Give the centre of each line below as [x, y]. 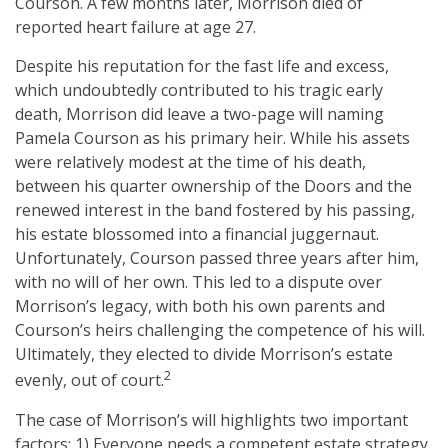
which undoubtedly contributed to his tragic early [199, 90]
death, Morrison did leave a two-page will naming [199, 114]
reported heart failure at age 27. [135, 27]
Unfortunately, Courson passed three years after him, [217, 258]
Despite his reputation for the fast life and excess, [202, 66]
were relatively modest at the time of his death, [190, 162]
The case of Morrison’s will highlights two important [211, 419]
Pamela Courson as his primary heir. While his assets [212, 138]
